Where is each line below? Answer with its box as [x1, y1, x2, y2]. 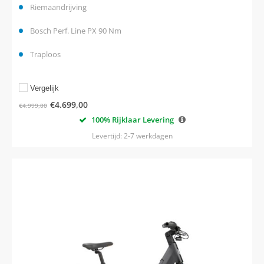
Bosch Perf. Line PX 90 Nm [30, 25, 121, 36]
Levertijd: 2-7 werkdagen [91, 130, 173, 141]
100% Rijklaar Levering [89, 114, 174, 125]
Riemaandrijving [30, 1, 87, 12]
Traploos [30, 48, 61, 60]
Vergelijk [30, 83, 59, 93]
